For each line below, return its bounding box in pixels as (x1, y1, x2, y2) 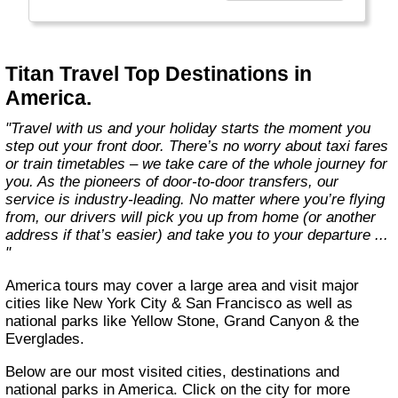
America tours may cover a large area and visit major (5, 277, 16, 295)
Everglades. (5, 330, 85, 348)
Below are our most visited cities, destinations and (5, 362, 16, 380)
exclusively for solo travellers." (44, 20, 250, 37)
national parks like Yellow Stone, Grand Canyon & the (5, 313, 360, 330)
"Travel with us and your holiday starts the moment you (5, 120, 20, 138)
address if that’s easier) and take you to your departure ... (5, 227, 389, 244)
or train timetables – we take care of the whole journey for (5, 155, 388, 173)
